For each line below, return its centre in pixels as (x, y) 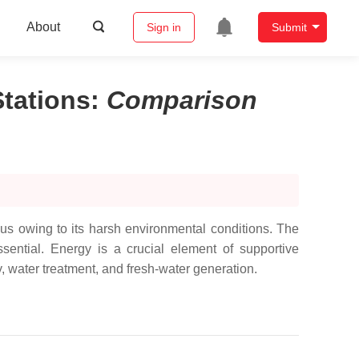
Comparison (182, 100)
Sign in (163, 28)
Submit (289, 28)
